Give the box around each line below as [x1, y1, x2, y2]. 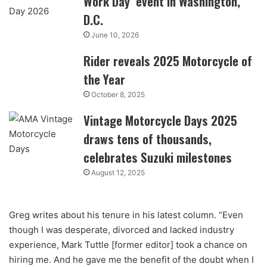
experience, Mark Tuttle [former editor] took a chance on [9, 238, 247, 250]
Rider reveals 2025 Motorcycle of [83, 51, 253, 70]
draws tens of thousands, [83, 129, 212, 148]
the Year [83, 69, 126, 88]
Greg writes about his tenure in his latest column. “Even [9, 209, 243, 221]
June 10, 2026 [91, 30, 139, 39]
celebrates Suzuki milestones [83, 147, 232, 166]
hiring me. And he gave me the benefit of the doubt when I [9, 253, 254, 265]
